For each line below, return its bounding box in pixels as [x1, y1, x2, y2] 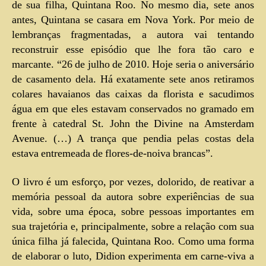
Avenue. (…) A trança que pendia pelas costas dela [12, 132, 254, 146]
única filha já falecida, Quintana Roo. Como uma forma [12, 234, 254, 248]
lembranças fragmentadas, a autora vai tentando [12, 28, 254, 42]
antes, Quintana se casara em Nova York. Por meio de [12, 13, 254, 27]
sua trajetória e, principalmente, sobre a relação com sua [12, 219, 254, 233]
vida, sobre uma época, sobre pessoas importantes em [12, 204, 254, 218]
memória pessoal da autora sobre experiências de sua [12, 189, 254, 204]
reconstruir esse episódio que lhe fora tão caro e [12, 43, 254, 57]
